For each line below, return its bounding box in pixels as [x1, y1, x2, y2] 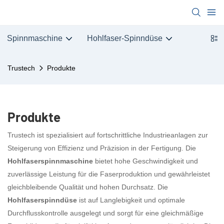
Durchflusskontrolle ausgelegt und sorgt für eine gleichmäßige [7, 209, 203, 217]
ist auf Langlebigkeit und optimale [77, 196, 185, 204]
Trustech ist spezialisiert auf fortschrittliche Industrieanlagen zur [7, 131, 208, 139]
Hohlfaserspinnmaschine [7, 157, 93, 165]
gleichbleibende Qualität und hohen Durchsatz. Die [7, 183, 168, 191]
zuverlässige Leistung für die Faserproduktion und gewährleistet [7, 170, 210, 178]
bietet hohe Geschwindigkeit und [93, 157, 198, 165]
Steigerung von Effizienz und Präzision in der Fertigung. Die [7, 144, 196, 152]
